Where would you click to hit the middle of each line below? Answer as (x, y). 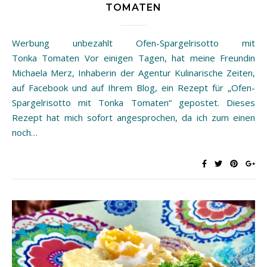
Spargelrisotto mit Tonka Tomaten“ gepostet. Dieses (133, 102)
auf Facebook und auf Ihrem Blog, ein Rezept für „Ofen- (133, 87)
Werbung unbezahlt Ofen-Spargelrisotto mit (16, 43)
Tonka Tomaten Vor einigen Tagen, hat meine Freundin (133, 58)
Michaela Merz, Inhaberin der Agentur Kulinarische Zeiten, (133, 72)
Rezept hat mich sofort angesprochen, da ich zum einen (133, 117)
